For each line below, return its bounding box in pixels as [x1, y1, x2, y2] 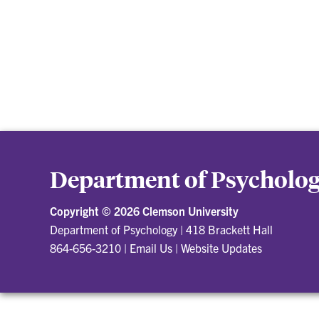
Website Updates [181, 241, 262, 256]
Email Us [130, 241, 172, 256]
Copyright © [50, 204, 114, 219]
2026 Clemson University [114, 204, 239, 219]
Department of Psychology [50, 222, 177, 237]
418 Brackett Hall [186, 222, 273, 237]
